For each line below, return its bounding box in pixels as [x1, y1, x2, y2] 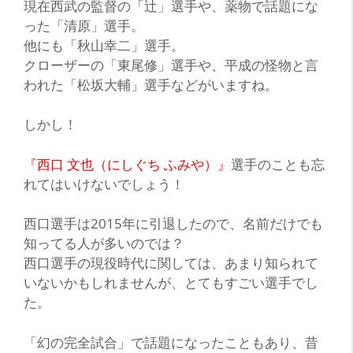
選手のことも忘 [231, 154, 325, 173]
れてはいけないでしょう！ [24, 174, 184, 193]
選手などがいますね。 [144, 75, 278, 94]
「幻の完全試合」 [24, 333, 131, 351]
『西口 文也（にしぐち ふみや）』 [24, 154, 231, 173]
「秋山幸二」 [64, 35, 144, 54]
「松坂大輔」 [64, 75, 144, 94]
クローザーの [24, 55, 104, 74]
